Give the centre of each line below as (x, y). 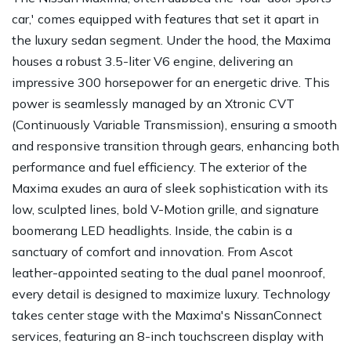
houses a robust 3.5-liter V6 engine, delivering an (152, 61)
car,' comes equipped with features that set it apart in (165, 18)
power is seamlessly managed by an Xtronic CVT (153, 103)
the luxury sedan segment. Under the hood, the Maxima (171, 40)
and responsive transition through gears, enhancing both (175, 145)
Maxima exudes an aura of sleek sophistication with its (170, 188)
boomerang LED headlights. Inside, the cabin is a (152, 230)
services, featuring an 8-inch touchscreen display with (168, 336)
